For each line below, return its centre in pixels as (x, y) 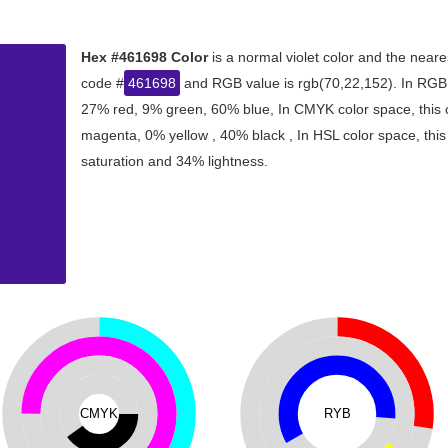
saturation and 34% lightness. (174, 161)
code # (102, 83)
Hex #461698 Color (144, 57)
